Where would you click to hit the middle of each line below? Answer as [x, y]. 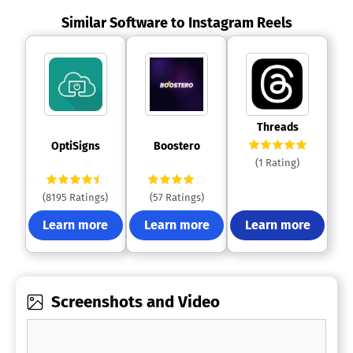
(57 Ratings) [176, 198]
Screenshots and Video [136, 302]
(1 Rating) [278, 163]
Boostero [178, 147]
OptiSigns [76, 147]
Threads [279, 128]
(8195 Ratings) [76, 198]
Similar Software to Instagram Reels [176, 23]
